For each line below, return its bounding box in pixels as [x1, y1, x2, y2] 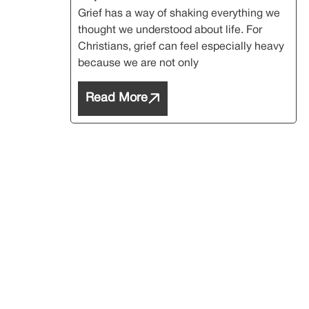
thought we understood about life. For [78, 25, 262, 35]
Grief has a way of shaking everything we [78, 8, 280, 19]
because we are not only [78, 58, 199, 68]
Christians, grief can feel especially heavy [78, 41, 284, 52]
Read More [86, 92, 148, 105]
